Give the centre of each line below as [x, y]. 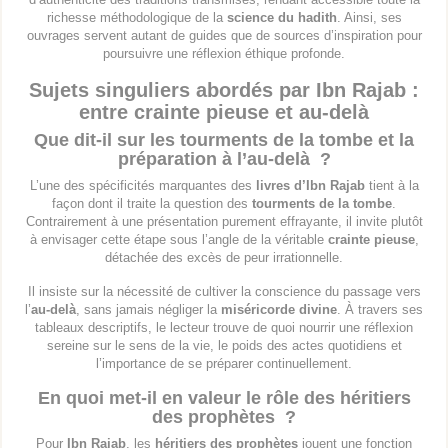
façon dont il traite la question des [152, 204]
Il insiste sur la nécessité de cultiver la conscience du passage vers [224, 292]
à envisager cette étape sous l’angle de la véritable [178, 240]
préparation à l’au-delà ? [224, 159]
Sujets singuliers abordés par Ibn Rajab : [224, 90]
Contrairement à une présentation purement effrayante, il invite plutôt [224, 222]
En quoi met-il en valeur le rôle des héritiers [224, 398]
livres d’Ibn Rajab [310, 186]
